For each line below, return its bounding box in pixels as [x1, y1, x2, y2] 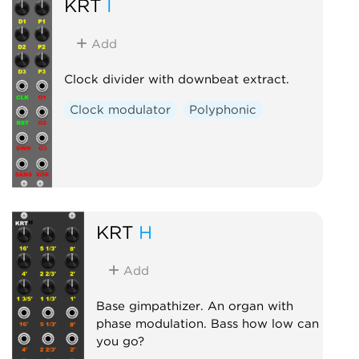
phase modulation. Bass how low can [95, 316, 319, 331]
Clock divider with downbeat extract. [63, 71, 289, 87]
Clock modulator [70, 102, 171, 117]
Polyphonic [189, 102, 257, 117]
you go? [95, 333, 144, 349]
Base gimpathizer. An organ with [95, 298, 293, 313]
